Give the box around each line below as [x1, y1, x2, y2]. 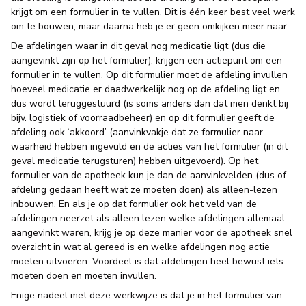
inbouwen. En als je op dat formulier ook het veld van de [11, 197, 257, 210]
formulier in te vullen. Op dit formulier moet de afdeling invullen [11, 68, 288, 81]
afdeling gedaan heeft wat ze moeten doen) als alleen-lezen [11, 183, 277, 196]
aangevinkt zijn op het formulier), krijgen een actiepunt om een [11, 54, 282, 67]
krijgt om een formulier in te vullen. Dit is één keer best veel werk [11, 5, 295, 18]
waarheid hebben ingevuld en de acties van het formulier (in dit [11, 140, 288, 153]
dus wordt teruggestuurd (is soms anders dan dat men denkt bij [11, 97, 288, 110]
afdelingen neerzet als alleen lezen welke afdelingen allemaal [11, 212, 285, 225]
